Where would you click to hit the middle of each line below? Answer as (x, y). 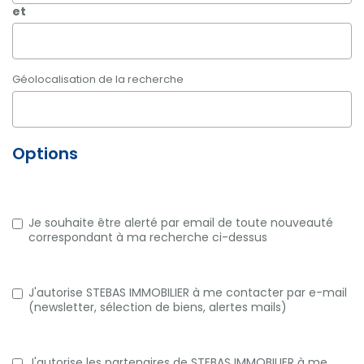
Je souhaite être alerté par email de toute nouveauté (181, 223)
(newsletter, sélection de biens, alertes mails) (158, 307)
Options (45, 154)
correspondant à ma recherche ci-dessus (148, 237)
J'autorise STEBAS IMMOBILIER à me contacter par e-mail (188, 292)
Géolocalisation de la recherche (98, 79)
